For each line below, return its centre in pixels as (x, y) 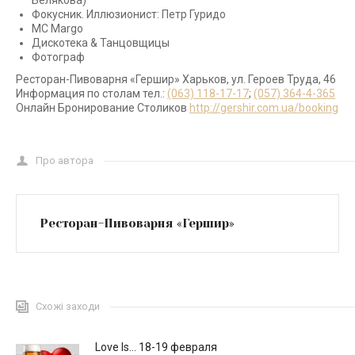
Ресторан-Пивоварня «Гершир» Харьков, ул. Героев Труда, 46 (176, 79)
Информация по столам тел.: (92, 94)
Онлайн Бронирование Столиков (103, 108)
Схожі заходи (68, 306)
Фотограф (58, 57)
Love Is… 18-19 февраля (156, 347)
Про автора (65, 160)
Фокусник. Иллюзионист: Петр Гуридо (129, 14)
